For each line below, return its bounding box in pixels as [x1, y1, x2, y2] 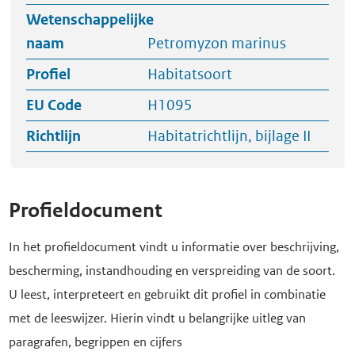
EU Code [26, 96, 82, 115]
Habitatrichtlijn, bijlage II [147, 127, 311, 146]
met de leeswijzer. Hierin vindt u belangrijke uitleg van [9, 309, 306, 326]
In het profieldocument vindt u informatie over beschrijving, [9, 238, 339, 255]
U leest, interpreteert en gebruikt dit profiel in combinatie [9, 285, 326, 303]
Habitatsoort [147, 65, 232, 84]
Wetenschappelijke [26, 10, 154, 29]
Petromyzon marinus [147, 34, 286, 53]
